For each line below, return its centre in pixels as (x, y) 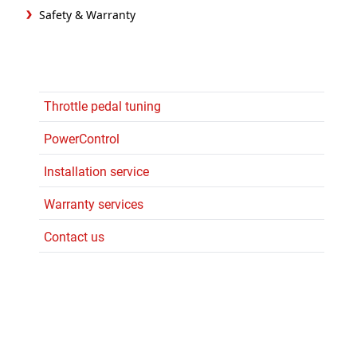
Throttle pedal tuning (102, 106)
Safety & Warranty (87, 14)
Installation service (96, 171)
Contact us (74, 237)
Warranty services (94, 204)
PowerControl (82, 139)
